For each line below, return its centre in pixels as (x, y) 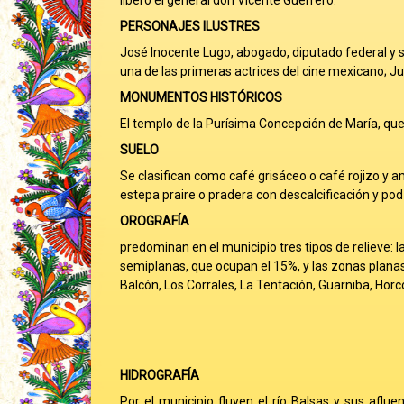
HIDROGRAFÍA (159, 375)
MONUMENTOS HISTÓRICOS (201, 97)
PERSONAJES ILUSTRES (189, 26)
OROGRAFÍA (154, 221)
